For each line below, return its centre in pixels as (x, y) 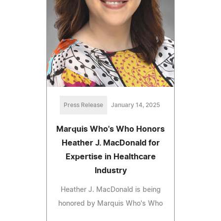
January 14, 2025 (135, 105)
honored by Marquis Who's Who (110, 204)
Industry (110, 171)
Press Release (83, 105)
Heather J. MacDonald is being (110, 190)
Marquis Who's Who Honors (110, 129)
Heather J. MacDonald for (110, 143)
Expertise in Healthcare (110, 157)
